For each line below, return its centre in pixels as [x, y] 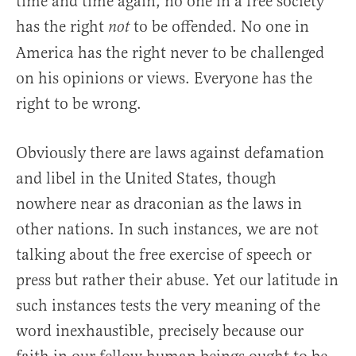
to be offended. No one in [219, 27]
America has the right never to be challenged [170, 53]
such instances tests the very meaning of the [168, 306]
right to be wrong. [79, 104]
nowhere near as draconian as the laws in [159, 204]
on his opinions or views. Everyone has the [164, 79]
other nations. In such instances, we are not [167, 230]
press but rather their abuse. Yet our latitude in [177, 281]
